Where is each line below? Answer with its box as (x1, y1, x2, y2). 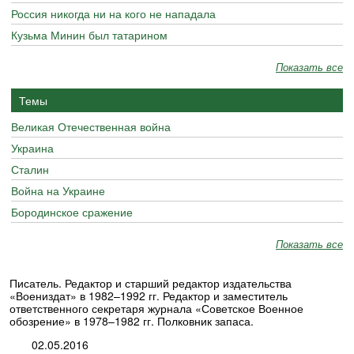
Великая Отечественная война (11, 119, 171, 134)
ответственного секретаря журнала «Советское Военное (9, 300, 303, 316)
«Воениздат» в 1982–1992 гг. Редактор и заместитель (9, 288, 288, 303)
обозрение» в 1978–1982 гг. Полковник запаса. (9, 313, 254, 329)
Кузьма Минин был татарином (11, 27, 168, 43)
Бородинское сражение (11, 204, 133, 220)
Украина (11, 140, 54, 156)
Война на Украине (11, 183, 105, 198)
